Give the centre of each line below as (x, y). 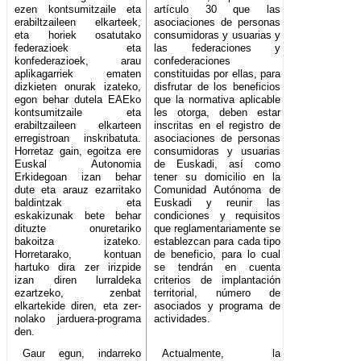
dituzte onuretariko (78, 229)
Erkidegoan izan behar (78, 177)
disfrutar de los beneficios (218, 87)
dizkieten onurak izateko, (78, 87)
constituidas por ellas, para (218, 74)
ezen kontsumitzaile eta (78, 10)
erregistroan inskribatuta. (78, 139)
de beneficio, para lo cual (218, 255)
